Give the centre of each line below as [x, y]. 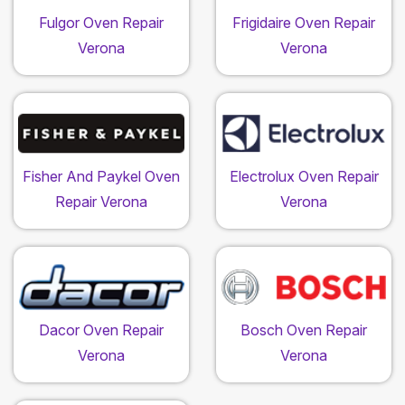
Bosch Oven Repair [304, 330]
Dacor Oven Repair [101, 330]
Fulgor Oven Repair [101, 23]
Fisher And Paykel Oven [101, 177]
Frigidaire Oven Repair [304, 23]
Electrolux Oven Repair [304, 177]
